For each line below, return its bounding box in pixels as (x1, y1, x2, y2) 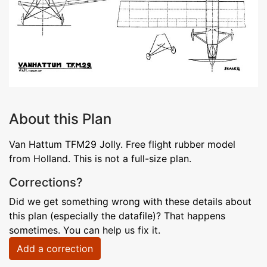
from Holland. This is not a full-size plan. (9, 152, 191, 164)
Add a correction (17, 242, 93, 254)
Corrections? (9, 175, 83, 190)
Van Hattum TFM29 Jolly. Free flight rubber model (9, 138, 235, 150)
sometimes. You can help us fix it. (9, 223, 160, 236)
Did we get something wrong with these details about (9, 195, 252, 207)
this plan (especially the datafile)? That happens (9, 209, 225, 222)
